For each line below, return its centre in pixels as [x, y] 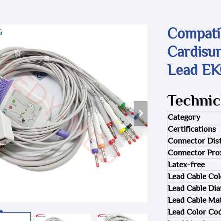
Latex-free [186, 165]
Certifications [192, 129]
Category [184, 117]
